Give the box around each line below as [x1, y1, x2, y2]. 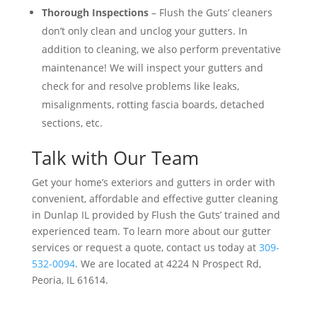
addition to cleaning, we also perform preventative [41, 42, 281, 57]
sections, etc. [41, 116, 103, 130]
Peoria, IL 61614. [31, 273, 108, 287]
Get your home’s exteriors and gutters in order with [31, 175, 275, 190]
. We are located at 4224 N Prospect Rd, [74, 257, 261, 271]
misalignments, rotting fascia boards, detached [41, 98, 265, 112]
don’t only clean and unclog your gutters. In [41, 24, 248, 38]
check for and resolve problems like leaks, [41, 79, 239, 93]
